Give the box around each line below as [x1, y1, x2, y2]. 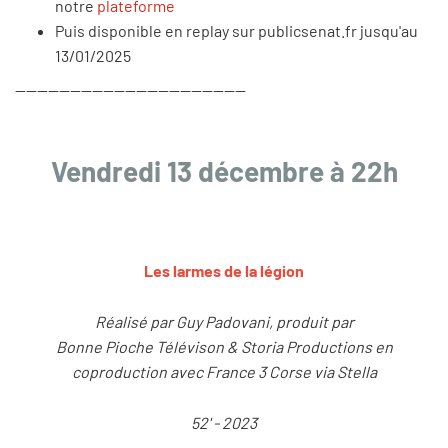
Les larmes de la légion [144, 261, 304, 281]
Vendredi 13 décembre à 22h [50, 153, 398, 188]
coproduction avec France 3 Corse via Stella [71, 362, 377, 382]
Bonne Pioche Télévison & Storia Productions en [55, 337, 393, 357]
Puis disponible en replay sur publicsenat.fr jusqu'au [55, 20, 418, 40]
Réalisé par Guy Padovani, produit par [94, 312, 354, 332]
